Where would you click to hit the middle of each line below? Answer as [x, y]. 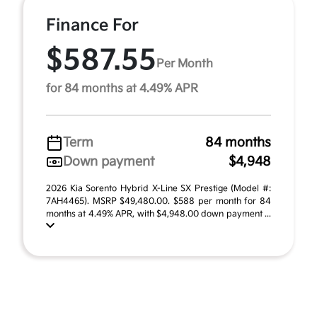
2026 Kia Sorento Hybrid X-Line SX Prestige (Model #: [158, 189]
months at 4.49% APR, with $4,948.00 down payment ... [158, 214]
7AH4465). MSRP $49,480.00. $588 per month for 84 [158, 201]
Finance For [92, 25]
